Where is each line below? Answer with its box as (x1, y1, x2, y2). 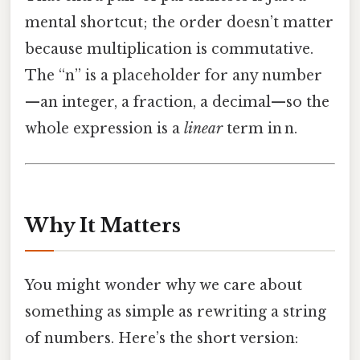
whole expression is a (25, 119, 184, 137)
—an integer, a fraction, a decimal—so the (25, 92, 329, 111)
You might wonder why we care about (25, 276, 302, 294)
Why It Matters (25, 213, 181, 237)
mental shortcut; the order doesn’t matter (25, 13, 333, 31)
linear (184, 119, 223, 137)
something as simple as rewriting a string (25, 302, 326, 321)
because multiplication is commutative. (25, 39, 313, 58)
